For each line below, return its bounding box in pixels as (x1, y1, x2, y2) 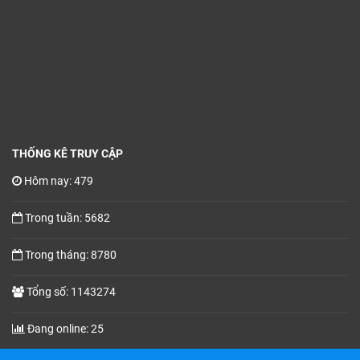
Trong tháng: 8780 (25, 247, 117, 261)
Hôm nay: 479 (24, 174, 93, 187)
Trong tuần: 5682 (25, 211, 110, 224)
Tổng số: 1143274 (27, 284, 116, 298)
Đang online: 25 (27, 321, 104, 335)
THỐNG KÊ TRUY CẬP (12, 146, 123, 160)
